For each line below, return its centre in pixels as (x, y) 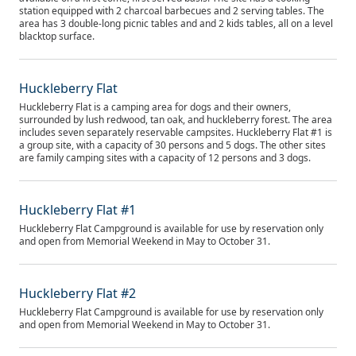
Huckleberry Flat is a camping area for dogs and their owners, (155, 107)
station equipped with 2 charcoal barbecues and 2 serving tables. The (172, 11)
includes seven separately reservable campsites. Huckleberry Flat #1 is (176, 132)
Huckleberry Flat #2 (77, 293)
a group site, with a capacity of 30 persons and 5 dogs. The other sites (172, 145)
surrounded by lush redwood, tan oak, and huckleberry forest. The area (176, 120)
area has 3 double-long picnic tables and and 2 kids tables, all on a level (176, 23)
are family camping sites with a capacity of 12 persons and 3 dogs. (165, 158)
